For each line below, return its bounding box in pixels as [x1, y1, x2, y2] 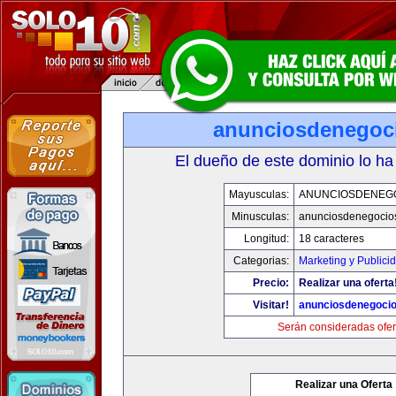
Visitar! [252, 299, 289, 311]
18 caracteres [298, 232, 364, 245]
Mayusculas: [228, 188, 289, 201]
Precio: [252, 277, 289, 289]
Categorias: [232, 255, 289, 267]
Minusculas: [231, 210, 289, 223]
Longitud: [243, 232, 289, 245]
